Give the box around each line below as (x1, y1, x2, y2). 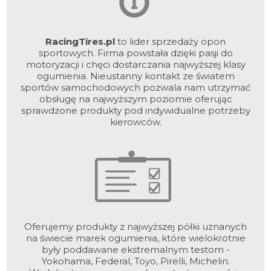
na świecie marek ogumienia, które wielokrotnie (25, 232, 246, 244)
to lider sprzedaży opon (115, 36, 226, 48)
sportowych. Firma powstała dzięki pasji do (38, 47, 233, 59)
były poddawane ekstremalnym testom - (41, 244, 230, 256)
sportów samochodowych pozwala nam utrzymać (21, 82, 250, 94)
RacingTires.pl (45, 36, 115, 48)
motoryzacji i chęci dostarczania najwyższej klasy (25, 59, 246, 71)
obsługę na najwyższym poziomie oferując (39, 93, 232, 105)
